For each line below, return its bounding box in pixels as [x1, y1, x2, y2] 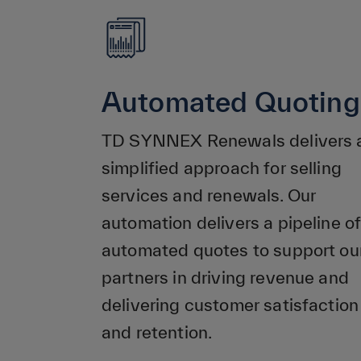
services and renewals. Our [102, 185, 317, 205]
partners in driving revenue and [102, 268, 349, 287]
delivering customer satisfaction [102, 295, 359, 314]
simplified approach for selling [102, 158, 342, 177]
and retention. [102, 322, 213, 342]
